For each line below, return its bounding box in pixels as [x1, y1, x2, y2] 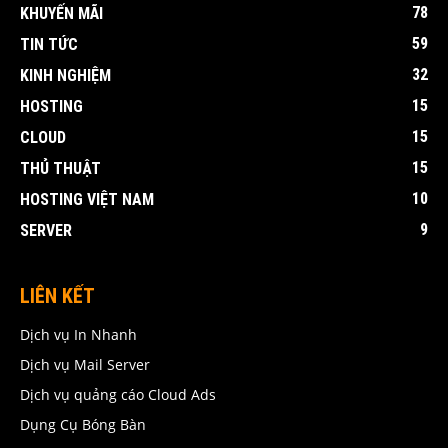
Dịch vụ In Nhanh [20, 324, 137, 344]
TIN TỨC [20, 34, 78, 54]
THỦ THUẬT [20, 158, 101, 178]
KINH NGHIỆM [20, 65, 111, 85]
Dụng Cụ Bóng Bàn [20, 414, 146, 434]
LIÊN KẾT [20, 283, 95, 308]
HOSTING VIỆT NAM [20, 189, 154, 209]
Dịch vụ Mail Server [20, 354, 150, 374]
